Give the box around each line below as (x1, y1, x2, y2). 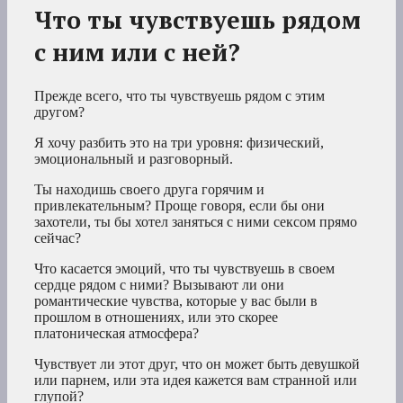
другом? (34, 103, 85, 120)
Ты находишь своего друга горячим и (34, 181, 264, 197)
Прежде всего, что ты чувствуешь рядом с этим (34, 87, 325, 103)
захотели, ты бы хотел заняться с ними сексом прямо (34, 213, 357, 229)
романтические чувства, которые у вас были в (34, 292, 318, 309)
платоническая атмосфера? (34, 325, 199, 341)
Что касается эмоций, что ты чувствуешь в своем (34, 260, 335, 276)
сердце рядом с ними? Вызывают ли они (34, 276, 284, 292)
